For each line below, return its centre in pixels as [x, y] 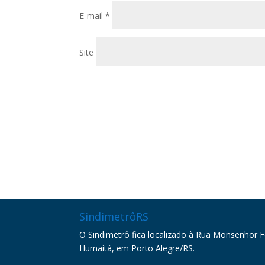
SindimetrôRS [114, 217]
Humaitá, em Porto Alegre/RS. [137, 248]
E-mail [93, 16]
